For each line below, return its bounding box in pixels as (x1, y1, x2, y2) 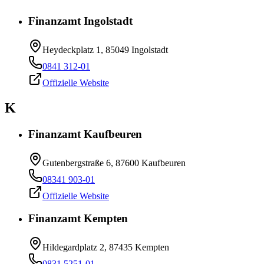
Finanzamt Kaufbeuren (28, 127, 142, 140)
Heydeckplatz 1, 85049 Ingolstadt (42, 45, 168, 55)
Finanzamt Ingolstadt (28, 15, 133, 28)
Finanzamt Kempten (28, 212, 128, 225)
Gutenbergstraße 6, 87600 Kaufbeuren (42, 157, 186, 168)
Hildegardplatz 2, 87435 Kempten (42, 242, 169, 253)
